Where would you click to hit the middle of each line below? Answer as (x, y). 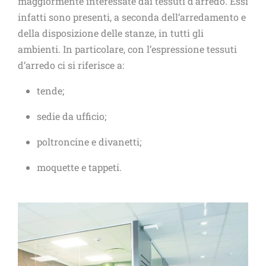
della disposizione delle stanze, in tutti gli (111, 33)
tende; (50, 91)
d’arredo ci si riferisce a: (71, 65)
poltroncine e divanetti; (89, 142)
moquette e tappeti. (79, 167)
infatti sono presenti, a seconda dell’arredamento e (132, 17)
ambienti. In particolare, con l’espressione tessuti (127, 49)
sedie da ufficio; (72, 116)
